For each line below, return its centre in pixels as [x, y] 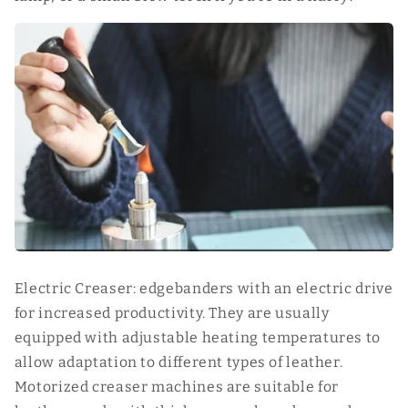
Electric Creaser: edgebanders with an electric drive [204, 289]
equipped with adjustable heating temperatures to [197, 338]
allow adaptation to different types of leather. [178, 362]
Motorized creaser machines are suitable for [176, 387]
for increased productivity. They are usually [172, 313]
